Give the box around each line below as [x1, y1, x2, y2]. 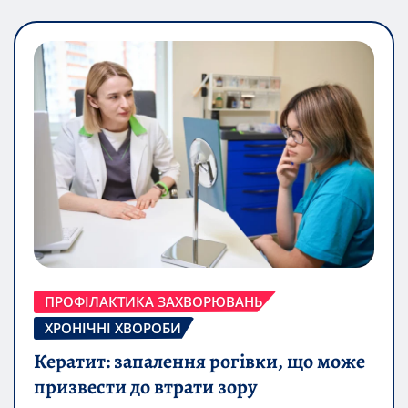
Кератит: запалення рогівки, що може [34, 347, 365, 375]
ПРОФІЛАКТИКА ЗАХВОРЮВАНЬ [45, 291, 263, 311]
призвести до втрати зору [34, 372, 258, 401]
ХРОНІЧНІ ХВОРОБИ [45, 318, 181, 337]
